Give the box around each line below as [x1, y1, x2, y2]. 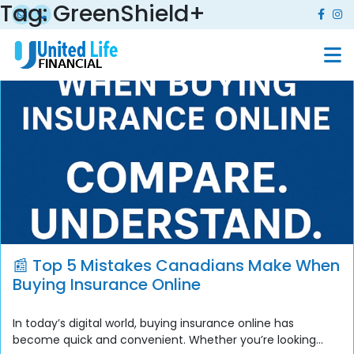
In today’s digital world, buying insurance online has [13, 314, 294, 331]
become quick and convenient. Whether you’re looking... [13, 331, 323, 348]
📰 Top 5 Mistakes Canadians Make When [13, 254, 340, 277]
